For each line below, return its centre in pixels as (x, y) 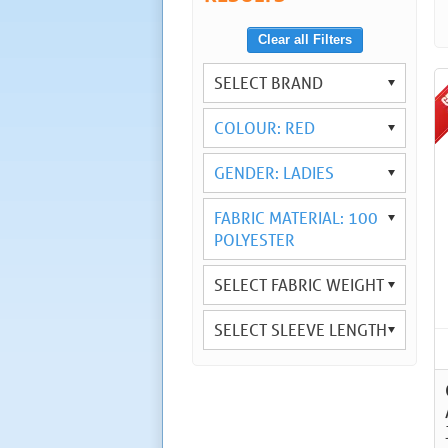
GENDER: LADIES (274, 172)
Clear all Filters (304, 39)
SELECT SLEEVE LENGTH (300, 329)
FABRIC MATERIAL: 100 (296, 217)
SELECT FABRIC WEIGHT (299, 284)
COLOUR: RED (264, 127)
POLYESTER (254, 239)
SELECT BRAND (268, 82)
